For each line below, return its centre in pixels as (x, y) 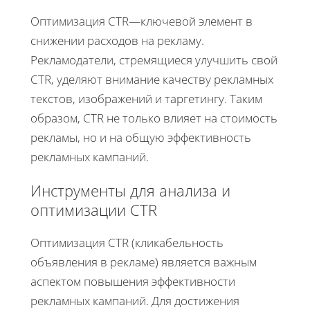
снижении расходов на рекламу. (117, 40)
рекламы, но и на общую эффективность (141, 137)
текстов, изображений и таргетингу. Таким (146, 98)
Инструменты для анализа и (130, 190)
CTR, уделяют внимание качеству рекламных (152, 79)
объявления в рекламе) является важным (144, 262)
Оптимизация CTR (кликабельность (127, 242)
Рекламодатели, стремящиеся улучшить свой (154, 60)
